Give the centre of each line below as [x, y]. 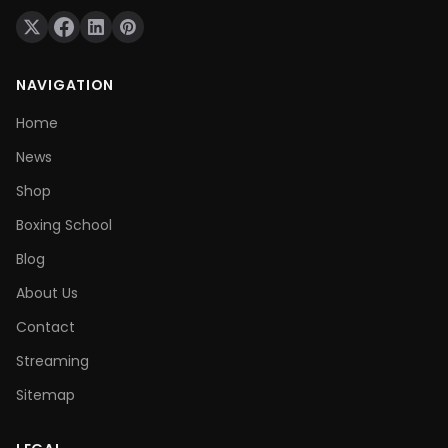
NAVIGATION [65, 85]
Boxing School [64, 225]
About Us [47, 293]
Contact [45, 327]
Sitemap [45, 395]
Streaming [52, 361]
